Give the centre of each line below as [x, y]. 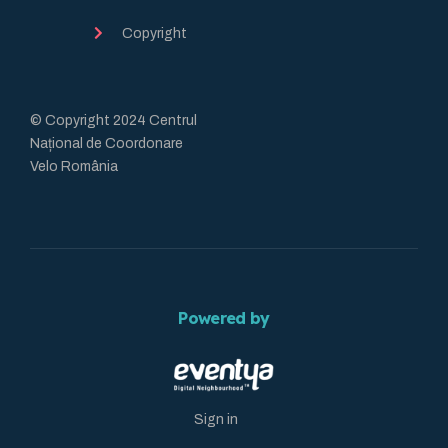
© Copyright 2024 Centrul [113, 120]
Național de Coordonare [106, 143]
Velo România [74, 166]
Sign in [216, 419]
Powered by [224, 317]
